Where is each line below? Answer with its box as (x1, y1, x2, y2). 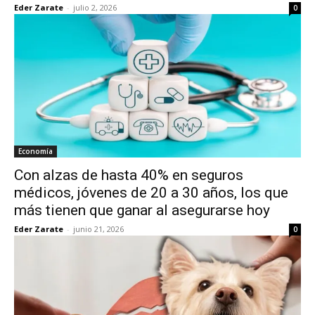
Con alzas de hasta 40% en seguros (14, 167, 243, 184)
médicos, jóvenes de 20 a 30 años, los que (14, 184, 288, 201)
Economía (18, 146, 53, 156)
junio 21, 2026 (73, 224, 124, 234)
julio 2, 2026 (73, 2, 117, 13)
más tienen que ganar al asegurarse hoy (14, 202, 270, 219)
